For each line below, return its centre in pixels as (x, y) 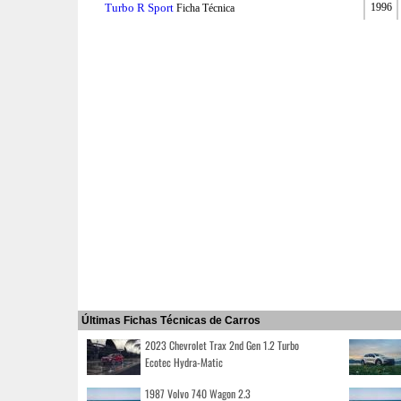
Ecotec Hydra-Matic (184, 362)
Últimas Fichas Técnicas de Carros (171, 320)
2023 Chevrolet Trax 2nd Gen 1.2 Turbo (222, 345)
